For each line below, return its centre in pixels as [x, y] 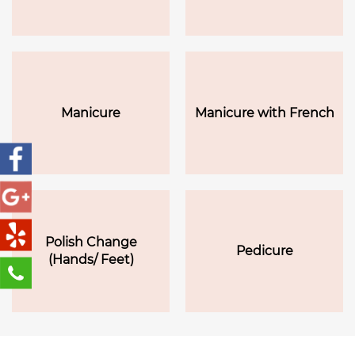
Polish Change [91, 242]
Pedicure [264, 250]
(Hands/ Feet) [91, 259]
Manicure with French [264, 113]
